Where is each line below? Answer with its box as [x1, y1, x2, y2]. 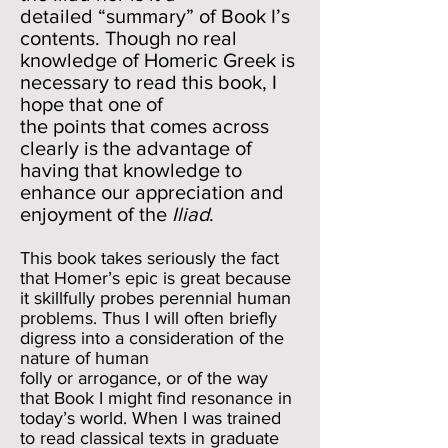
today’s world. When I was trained [20, 408, 281, 428]
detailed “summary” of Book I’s [20, 5, 290, 27]
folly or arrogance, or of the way [20, 368, 268, 388]
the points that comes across [20, 115, 269, 137]
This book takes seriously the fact [20, 248, 279, 268]
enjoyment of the [20, 203, 172, 225]
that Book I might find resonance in [20, 388, 292, 408]
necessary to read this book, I [20, 71, 277, 93]
